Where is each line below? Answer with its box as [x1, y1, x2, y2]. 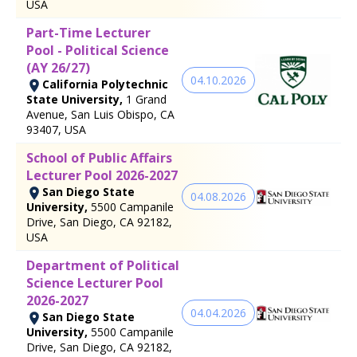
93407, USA [26, 121, 86, 137]
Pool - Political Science [26, 41, 169, 59]
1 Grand [126, 91, 167, 107]
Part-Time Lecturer [26, 23, 151, 41]
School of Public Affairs [26, 148, 172, 167]
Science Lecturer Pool [26, 273, 163, 292]
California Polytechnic [42, 76, 168, 92]
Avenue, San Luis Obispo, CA [26, 106, 175, 122]
